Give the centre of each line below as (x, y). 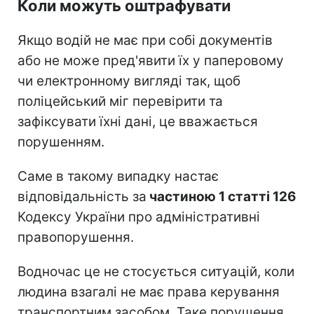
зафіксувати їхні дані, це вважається (138, 121)
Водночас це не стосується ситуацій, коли (156, 271)
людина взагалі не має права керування (149, 292)
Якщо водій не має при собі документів (145, 40)
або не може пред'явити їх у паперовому (151, 60)
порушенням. (61, 142)
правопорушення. (76, 237)
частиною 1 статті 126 (221, 196)
